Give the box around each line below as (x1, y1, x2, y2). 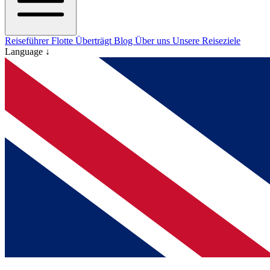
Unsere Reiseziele (172, 36, 240, 46)
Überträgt (75, 36, 114, 46)
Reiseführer (5, 36, 51, 46)
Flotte (51, 36, 75, 46)
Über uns (135, 36, 172, 46)
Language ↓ (5, 46, 50, 57)
